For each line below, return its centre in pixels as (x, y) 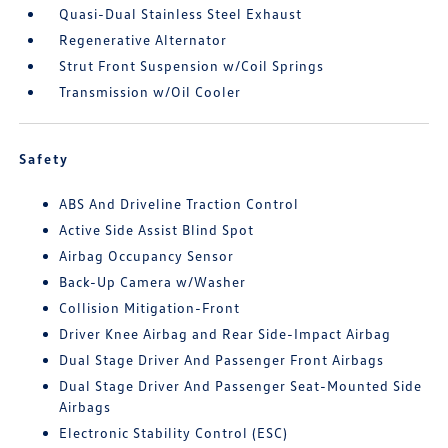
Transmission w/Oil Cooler (150, 91)
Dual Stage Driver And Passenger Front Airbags (222, 359)
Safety (44, 158)
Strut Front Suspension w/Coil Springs (192, 65)
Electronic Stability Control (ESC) (174, 432)
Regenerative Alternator (143, 39)
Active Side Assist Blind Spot (157, 229)
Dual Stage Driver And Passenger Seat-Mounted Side (241, 385)
